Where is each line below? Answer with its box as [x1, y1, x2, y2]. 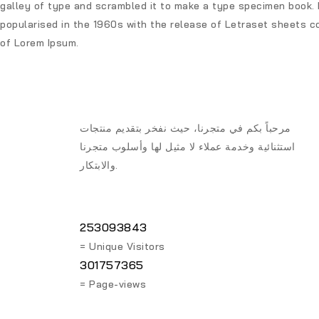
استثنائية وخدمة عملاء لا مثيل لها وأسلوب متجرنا [80, 140, 296, 154]
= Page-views [80, 278, 146, 291]
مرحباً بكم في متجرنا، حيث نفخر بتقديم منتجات [80, 122, 291, 135]
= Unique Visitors [80, 240, 165, 253]
